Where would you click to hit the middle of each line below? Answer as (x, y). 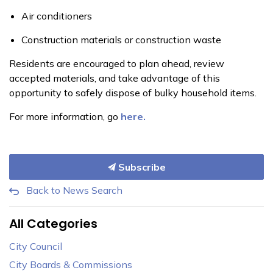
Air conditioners (57, 16)
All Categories (53, 224)
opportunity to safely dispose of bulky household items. (133, 93)
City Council (36, 246)
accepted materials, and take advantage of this (115, 78)
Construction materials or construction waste (121, 40)
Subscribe (140, 167)
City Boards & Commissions (71, 264)
